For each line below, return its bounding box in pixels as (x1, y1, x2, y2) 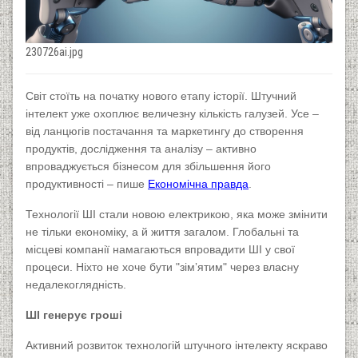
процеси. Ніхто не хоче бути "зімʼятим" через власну (26, 261, 299, 274)
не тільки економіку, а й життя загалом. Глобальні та (26, 225, 299, 239)
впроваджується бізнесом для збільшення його (26, 160, 271, 173)
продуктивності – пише (26, 177, 148, 191)
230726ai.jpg (26, 45, 83, 60)
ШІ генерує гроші (26, 308, 122, 322)
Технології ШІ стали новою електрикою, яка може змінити (26, 208, 328, 221)
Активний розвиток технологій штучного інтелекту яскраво (26, 339, 328, 352)
